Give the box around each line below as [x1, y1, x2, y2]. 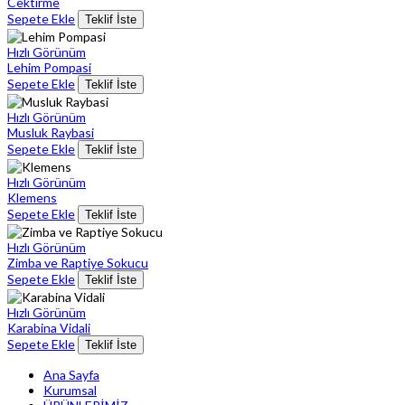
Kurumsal [43, 381, 97, 398]
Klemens [7, 189, 57, 205]
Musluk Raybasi [7, 124, 94, 140]
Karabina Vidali [7, 319, 90, 335]
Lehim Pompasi [7, 59, 91, 75]
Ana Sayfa [43, 366, 99, 382]
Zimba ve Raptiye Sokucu [7, 254, 148, 270]
